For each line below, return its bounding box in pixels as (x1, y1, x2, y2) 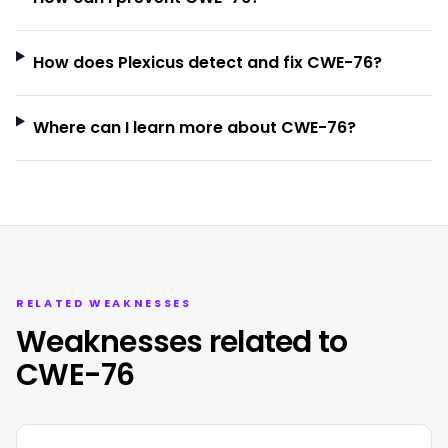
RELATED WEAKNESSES (16, 295, 192, 311)
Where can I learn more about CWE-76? (32, 116, 356, 139)
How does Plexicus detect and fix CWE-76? (32, 51, 382, 74)
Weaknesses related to (16, 321, 348, 363)
